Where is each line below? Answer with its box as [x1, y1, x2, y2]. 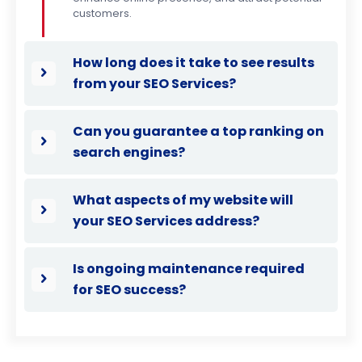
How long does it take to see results [73, 53, 314, 72]
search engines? [73, 143, 185, 162]
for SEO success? [73, 280, 186, 299]
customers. [73, 6, 132, 21]
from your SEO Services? [73, 74, 236, 93]
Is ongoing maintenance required [73, 259, 305, 278]
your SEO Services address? [73, 212, 259, 230]
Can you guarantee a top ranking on [73, 122, 324, 141]
